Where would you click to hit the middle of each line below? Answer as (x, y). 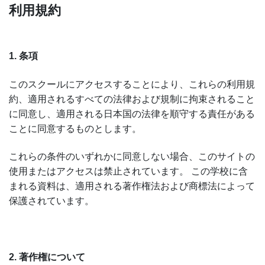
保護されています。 (51, 201)
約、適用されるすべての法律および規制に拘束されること (132, 99)
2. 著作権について (47, 257)
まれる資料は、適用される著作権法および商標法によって (132, 186)
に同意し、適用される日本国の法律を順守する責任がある (132, 114)
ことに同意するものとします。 (75, 128)
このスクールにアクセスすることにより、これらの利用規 (132, 84)
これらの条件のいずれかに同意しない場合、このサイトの (132, 157)
